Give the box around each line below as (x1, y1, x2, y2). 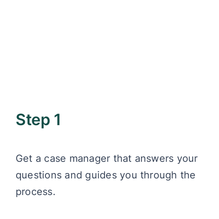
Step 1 (16, 110, 61, 130)
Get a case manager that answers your (16, 153, 198, 164)
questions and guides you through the (16, 169, 196, 181)
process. (16, 186, 56, 197)
